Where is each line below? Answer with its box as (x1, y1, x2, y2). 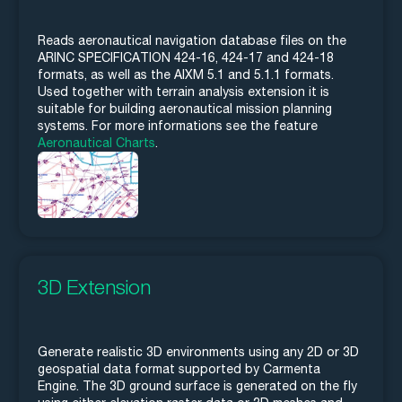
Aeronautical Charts (38, 135, 155, 150)
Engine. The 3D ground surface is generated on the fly (38, 379, 357, 394)
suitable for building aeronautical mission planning (38, 100, 332, 116)
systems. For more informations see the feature (38, 118, 318, 133)
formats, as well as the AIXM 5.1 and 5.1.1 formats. (38, 66, 334, 82)
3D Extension (38, 275, 151, 300)
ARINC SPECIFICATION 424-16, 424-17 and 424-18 (38, 49, 334, 65)
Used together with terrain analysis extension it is (38, 83, 329, 99)
